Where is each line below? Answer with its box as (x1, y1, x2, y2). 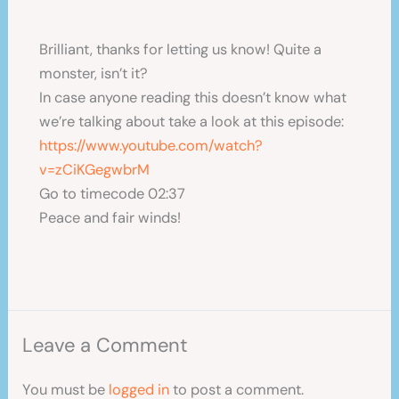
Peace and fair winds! (39, 208, 182, 227)
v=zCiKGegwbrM (39, 159, 151, 179)
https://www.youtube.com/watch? (39, 135, 264, 155)
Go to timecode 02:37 (39, 183, 186, 203)
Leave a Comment (22, 332, 189, 359)
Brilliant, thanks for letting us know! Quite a (39, 39, 322, 59)
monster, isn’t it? (39, 63, 149, 83)
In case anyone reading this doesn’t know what (39, 87, 347, 107)
